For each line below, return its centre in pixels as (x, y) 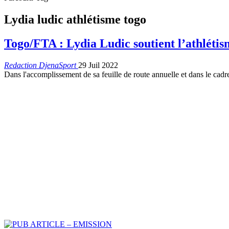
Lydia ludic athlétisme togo (75, 19)
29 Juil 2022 (98, 65)
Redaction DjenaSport (41, 65)
